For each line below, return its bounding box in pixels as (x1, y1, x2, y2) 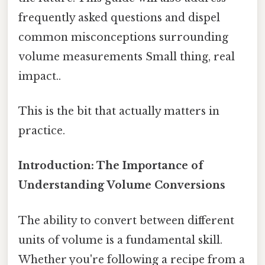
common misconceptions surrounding (18, 30, 228, 44)
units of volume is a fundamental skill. (18, 233, 222, 247)
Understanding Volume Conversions (18, 179, 225, 192)
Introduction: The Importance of (18, 159, 203, 173)
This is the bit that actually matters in (18, 105, 219, 118)
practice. (18, 124, 65, 138)
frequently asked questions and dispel (18, 11, 220, 24)
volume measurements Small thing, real (18, 50, 235, 63)
